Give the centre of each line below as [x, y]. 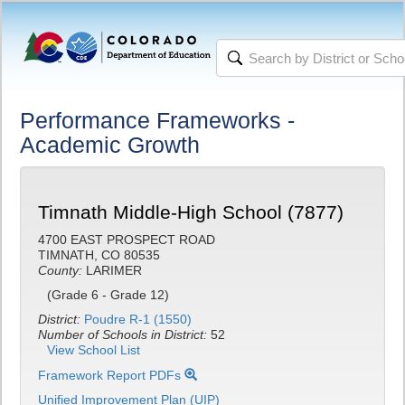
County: [60, 270]
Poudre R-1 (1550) [138, 319]
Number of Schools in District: [124, 334]
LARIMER [112, 270]
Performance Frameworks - [157, 120]
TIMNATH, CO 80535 [99, 255]
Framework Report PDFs [111, 375]
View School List [94, 350]
